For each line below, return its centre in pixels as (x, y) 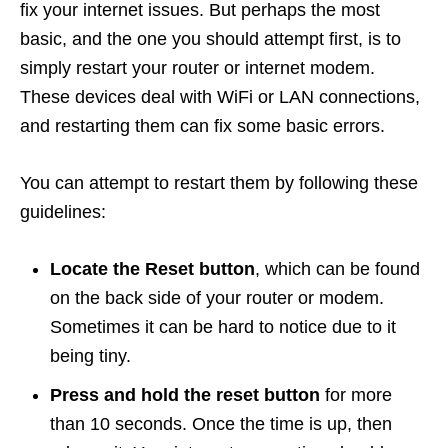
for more (356, 395)
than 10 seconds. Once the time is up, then (221, 424)
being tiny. (90, 356)
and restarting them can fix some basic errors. (202, 126)
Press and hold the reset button (185, 395)
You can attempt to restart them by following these (219, 183)
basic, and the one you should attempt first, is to (210, 39)
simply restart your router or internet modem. (197, 68)
